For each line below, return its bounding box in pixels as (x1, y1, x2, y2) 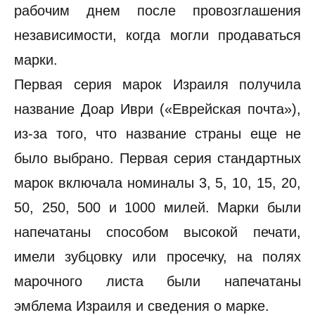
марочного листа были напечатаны (14, 274, 301, 289)
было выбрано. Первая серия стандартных (14, 150, 301, 166)
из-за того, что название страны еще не (14, 126, 301, 141)
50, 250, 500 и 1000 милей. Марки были (14, 200, 301, 215)
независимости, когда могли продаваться (14, 27, 301, 43)
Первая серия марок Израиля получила (14, 77, 301, 92)
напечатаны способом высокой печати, (14, 224, 301, 240)
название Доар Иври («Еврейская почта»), (14, 101, 301, 117)
